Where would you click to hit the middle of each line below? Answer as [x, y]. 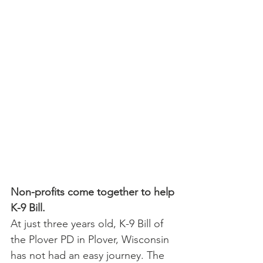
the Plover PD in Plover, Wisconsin [91, 239]
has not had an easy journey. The [89, 255]
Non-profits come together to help [94, 192]
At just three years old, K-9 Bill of [88, 223]
